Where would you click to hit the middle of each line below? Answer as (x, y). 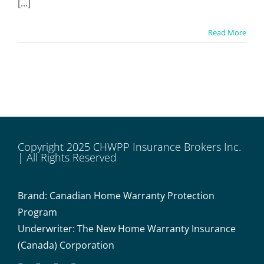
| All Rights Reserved (67, 158)
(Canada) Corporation (66, 245)
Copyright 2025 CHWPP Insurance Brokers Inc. (129, 147)
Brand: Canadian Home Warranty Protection (116, 196)
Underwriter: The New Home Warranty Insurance (127, 229)
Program (37, 212)
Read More (227, 33)
